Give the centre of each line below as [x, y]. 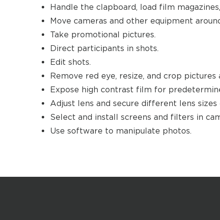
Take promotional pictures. [103, 35]
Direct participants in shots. [104, 48]
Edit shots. [70, 62]
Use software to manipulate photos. [121, 131]
